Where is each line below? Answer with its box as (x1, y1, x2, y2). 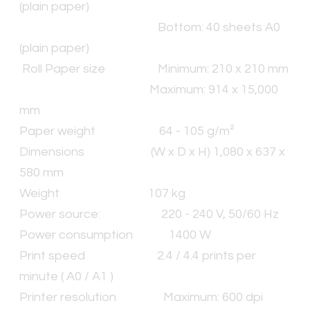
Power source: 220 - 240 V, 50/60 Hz (19, 207, 279, 221)
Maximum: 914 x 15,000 (19, 82, 278, 96)
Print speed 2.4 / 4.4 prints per (19, 248, 256, 262)
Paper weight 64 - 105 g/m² (19, 124, 235, 138)
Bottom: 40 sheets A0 (19, 20, 280, 34)
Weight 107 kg (19, 186, 185, 200)
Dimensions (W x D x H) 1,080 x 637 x (19, 145, 285, 158)
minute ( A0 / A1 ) (19, 269, 113, 283)
